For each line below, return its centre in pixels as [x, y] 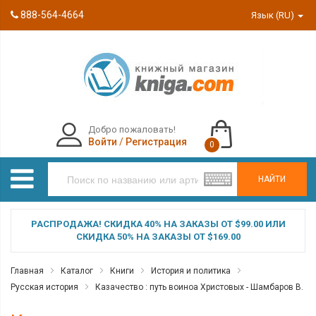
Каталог [77, 271]
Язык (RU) [274, 15]
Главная [27, 271]
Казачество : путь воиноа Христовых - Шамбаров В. [199, 287]
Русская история [44, 287]
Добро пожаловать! [132, 129]
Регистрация [156, 142]
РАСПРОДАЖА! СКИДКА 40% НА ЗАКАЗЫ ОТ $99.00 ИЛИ [158, 224]
